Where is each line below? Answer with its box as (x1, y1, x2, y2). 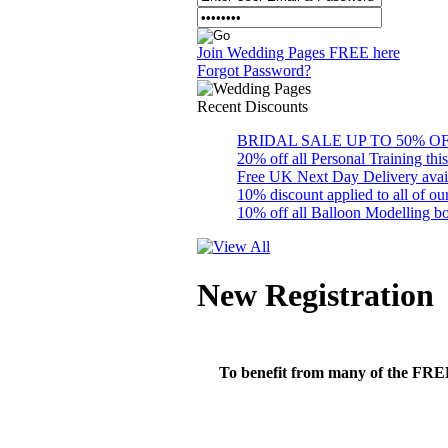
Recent (197, 98, 241, 115)
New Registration (197, 277, 434, 314)
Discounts (241, 98, 308, 115)
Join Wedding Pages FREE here (197, 44, 400, 61)
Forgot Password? (197, 62, 311, 79)
